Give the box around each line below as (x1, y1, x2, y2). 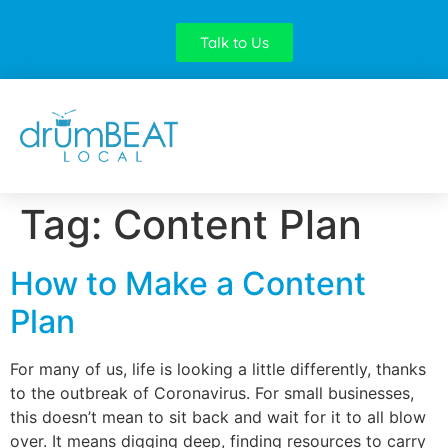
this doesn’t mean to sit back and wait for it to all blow (10, 406, 426, 427)
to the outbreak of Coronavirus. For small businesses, (10, 382, 414, 403)
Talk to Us (199, 33, 269, 52)
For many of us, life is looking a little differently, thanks (10, 358, 426, 379)
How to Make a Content (10, 263, 366, 303)
